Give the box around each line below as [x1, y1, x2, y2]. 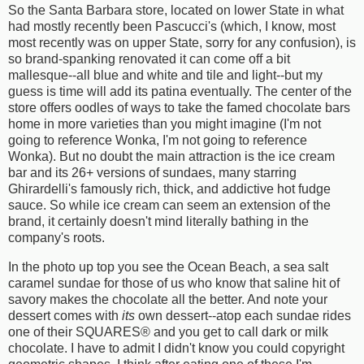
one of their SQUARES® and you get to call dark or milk [8, 324, 328, 339]
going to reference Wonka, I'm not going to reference [8, 132, 307, 147]
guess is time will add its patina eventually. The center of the [8, 84, 352, 98]
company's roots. [8, 230, 105, 245]
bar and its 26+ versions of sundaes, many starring [8, 165, 297, 180]
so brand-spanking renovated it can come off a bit [8, 51, 290, 66]
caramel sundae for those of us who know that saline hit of [8, 275, 340, 290]
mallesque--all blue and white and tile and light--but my [8, 67, 323, 82]
